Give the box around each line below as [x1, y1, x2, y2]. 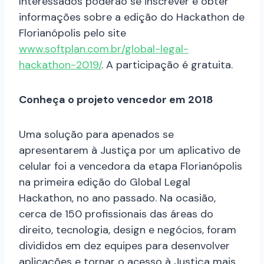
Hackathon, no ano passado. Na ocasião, [19, 191, 216, 206]
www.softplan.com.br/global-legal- [19, 42, 189, 57]
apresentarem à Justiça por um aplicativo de [19, 143, 240, 158]
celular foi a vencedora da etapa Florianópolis [19, 159, 242, 174]
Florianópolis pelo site [19, 26, 126, 41]
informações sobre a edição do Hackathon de [19, 10, 245, 25]
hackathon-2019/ [19, 58, 101, 72]
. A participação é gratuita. [101, 58, 233, 72]
